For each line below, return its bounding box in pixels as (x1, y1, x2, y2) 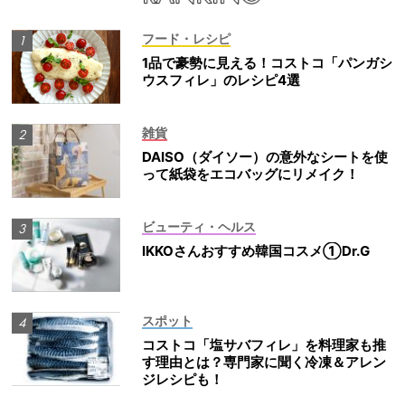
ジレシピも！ (142, 370, 223, 388)
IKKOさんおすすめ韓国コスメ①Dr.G (142, 241, 370, 259)
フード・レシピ (142, 30, 231, 46)
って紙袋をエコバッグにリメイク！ (142, 165, 359, 183)
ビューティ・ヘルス (142, 218, 256, 234)
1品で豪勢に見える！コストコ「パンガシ (142, 53, 392, 71)
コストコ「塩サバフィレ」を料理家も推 (142, 335, 386, 353)
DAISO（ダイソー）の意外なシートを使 (142, 147, 388, 165)
